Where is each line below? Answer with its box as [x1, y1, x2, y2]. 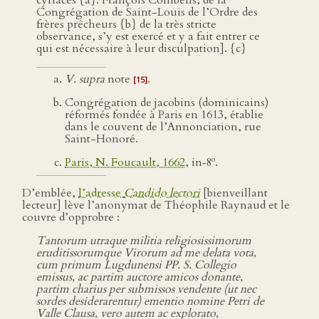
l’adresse [78, 185, 124, 202]
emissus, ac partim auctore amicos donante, [36, 269, 243, 286]
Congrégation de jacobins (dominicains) [65, 95, 268, 110]
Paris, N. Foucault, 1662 [65, 155, 185, 171]
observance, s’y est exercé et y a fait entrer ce [36, 28, 260, 44]
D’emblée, [22, 185, 78, 202]
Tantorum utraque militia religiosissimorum [36, 233, 251, 249]
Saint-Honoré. [65, 131, 138, 147]
